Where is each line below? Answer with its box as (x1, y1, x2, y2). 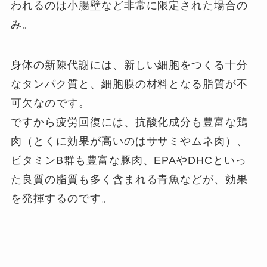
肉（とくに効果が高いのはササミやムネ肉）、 (11, 135, 249, 147)
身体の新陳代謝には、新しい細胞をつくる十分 (11, 58, 249, 71)
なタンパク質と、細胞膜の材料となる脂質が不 (11, 77, 249, 90)
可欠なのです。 (11, 97, 90, 109)
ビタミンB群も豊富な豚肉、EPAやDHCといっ (11, 154, 247, 166)
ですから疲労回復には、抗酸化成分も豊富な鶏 (11, 116, 249, 128)
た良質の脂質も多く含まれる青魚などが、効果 (11, 173, 249, 185)
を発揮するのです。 (11, 192, 113, 204)
